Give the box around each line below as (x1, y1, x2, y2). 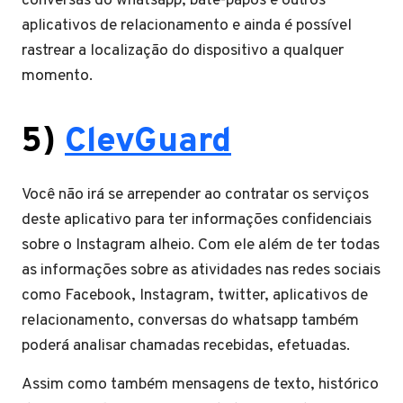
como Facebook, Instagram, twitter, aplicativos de (22, 284, 368, 306)
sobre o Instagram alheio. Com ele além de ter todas (22, 234, 380, 255)
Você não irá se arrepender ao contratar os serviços (22, 184, 369, 205)
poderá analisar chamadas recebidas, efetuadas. (22, 335, 354, 356)
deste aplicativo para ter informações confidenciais (22, 209, 372, 230)
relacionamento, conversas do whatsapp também (22, 309, 359, 331)
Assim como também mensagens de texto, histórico (22, 373, 379, 395)
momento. (22, 65, 96, 86)
